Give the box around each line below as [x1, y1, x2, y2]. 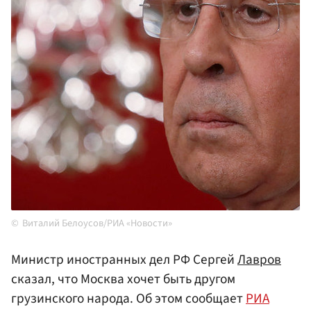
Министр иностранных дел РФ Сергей [11, 250, 237, 270]
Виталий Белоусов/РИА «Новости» [22, 216, 172, 231]
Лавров [237, 250, 281, 270]
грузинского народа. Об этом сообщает [11, 289, 246, 309]
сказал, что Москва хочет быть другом [11, 269, 235, 289]
